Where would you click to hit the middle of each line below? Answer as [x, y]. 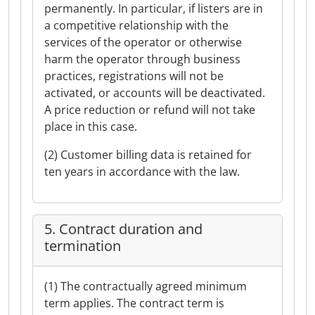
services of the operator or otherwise [143, 42]
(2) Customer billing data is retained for [148, 155]
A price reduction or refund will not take [150, 110]
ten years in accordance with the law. [142, 172]
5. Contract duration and [123, 229]
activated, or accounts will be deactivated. [155, 93]
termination [83, 246]
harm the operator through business [142, 59]
